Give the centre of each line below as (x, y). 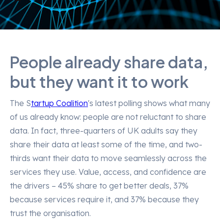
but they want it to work (99, 82)
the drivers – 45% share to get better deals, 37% (99, 186)
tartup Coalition (59, 103)
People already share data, (109, 62)
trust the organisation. (50, 213)
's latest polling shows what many (149, 103)
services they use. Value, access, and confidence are (108, 172)
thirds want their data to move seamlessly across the (108, 158)
